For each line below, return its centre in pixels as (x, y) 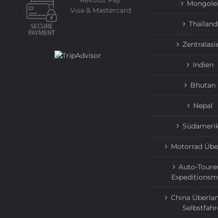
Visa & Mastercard (100, 10)
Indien (203, 65)
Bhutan (203, 85)
